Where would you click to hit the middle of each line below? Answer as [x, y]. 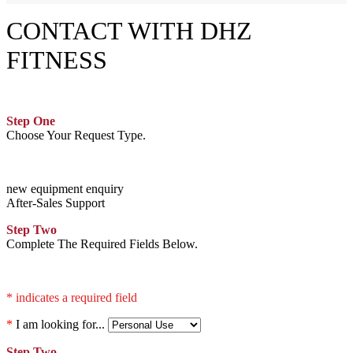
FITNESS [60, 59]
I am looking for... [59, 324]
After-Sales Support [56, 203]
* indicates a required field [72, 297]
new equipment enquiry [65, 188]
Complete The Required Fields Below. [102, 243]
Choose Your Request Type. [76, 135]
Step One [31, 121]
